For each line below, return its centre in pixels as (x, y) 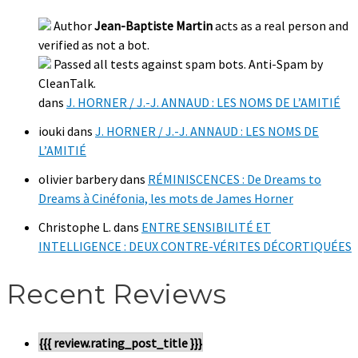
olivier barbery (78, 179)
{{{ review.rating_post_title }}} (121, 343)
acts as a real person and (280, 25)
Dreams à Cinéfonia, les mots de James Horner (166, 198)
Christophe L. (75, 227)
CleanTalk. (67, 83)
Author (74, 25)
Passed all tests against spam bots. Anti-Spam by (188, 64)
